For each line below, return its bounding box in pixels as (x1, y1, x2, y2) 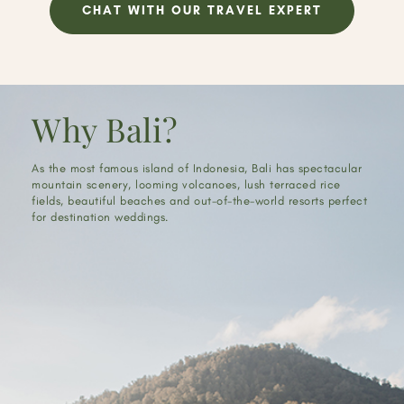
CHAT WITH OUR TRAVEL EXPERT (82, 3, 322, 19)
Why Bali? (32, 107, 179, 151)
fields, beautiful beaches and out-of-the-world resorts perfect (32, 194, 367, 208)
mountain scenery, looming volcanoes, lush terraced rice (32, 178, 341, 192)
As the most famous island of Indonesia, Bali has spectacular (32, 161, 362, 176)
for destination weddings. (32, 210, 169, 225)
